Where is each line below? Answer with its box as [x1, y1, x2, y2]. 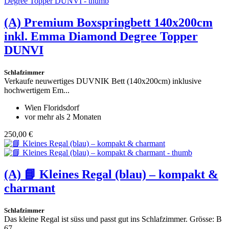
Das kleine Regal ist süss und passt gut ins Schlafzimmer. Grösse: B [4, 214, 222, 223]
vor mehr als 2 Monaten [25, 112, 101, 122]
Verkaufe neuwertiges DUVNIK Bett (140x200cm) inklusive [4, 77, 201, 86]
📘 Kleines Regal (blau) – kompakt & [24, 168, 218, 181]
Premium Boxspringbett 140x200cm [24, 16, 213, 30]
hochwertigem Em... [4, 86, 70, 95]
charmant [4, 181, 55, 195]
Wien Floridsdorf [25, 103, 79, 112]
